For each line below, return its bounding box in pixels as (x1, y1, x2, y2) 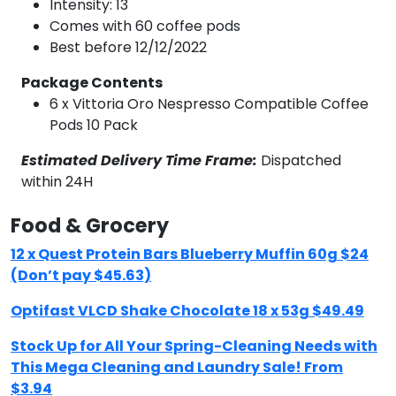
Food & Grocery (11, 211, 169, 240)
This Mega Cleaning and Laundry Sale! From (11, 357, 343, 377)
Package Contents (21, 72, 163, 93)
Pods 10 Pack (49, 115, 138, 135)
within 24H (21, 171, 93, 192)
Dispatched (257, 150, 341, 171)
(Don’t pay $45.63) (11, 265, 151, 286)
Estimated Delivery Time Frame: (21, 150, 257, 171)
